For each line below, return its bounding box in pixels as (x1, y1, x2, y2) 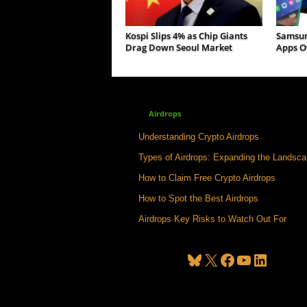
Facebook (219, 250, 228, 269)
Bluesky (186, 250, 195, 269)
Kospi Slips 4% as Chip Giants (125, 29, 247, 42)
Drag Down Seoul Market (125, 41, 232, 54)
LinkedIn (252, 250, 261, 269)
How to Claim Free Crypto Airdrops (138, 172, 275, 183)
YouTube (236, 250, 245, 269)
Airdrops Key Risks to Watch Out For (138, 213, 286, 224)
